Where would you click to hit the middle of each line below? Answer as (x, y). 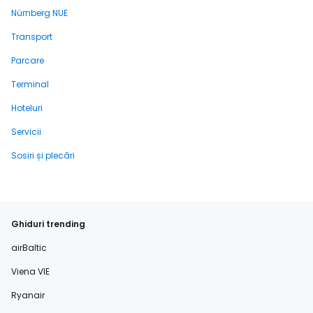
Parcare (28, 60)
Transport (32, 37)
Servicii (26, 132)
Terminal (30, 84)
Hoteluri (27, 108)
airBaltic (29, 248)
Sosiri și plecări (43, 155)
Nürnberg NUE (39, 13)
